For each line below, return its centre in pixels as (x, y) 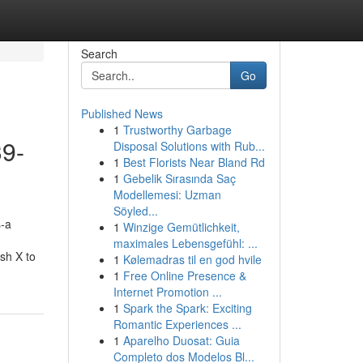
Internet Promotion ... (167, 292)
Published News (122, 113)
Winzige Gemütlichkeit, (181, 227)
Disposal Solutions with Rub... (189, 146)
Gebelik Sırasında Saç (179, 178)
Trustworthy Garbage (177, 130)
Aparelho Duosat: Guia (181, 340)
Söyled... (135, 211)
